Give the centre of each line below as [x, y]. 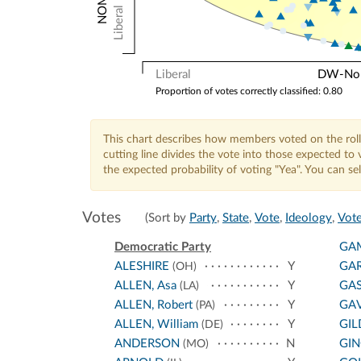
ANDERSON [147, 344]
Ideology [309, 218]
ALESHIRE [142, 267]
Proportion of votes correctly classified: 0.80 [249, 91]
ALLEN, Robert [154, 305]
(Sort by [167, 218]
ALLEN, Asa [145, 286]
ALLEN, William [156, 325]
